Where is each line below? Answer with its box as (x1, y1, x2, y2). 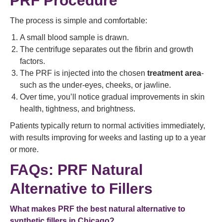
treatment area (147, 69, 201, 78)
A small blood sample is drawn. (20, 33, 129, 42)
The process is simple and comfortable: (10, 16, 147, 25)
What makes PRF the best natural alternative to (10, 205, 185, 214)
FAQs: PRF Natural (10, 162, 143, 178)
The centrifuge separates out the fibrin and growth (20, 45, 193, 54)
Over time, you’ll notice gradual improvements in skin (20, 93, 205, 102)
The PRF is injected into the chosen (20, 69, 147, 78)
